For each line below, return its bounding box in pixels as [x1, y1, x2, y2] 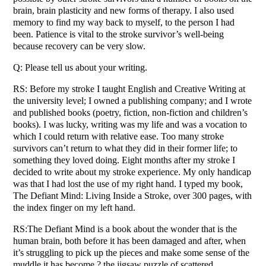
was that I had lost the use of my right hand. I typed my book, [13, 179, 243, 189]
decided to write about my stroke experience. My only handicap [13, 167, 252, 178]
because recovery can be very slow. [13, 41, 146, 52]
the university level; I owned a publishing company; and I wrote [13, 96, 252, 106]
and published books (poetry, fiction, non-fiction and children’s [13, 107, 248, 118]
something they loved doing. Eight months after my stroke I [13, 155, 236, 166]
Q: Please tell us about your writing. [13, 62, 148, 73]
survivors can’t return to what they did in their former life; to [13, 143, 238, 154]
